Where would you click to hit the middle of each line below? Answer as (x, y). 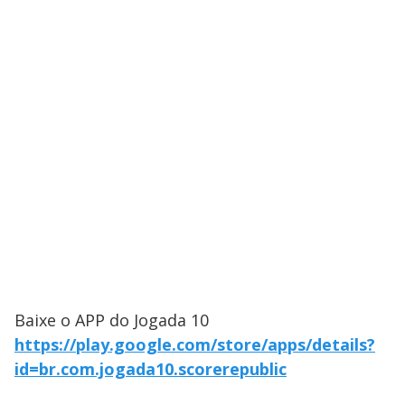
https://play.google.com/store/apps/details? (195, 344)
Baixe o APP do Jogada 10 (112, 320)
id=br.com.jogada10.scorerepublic (151, 369)
